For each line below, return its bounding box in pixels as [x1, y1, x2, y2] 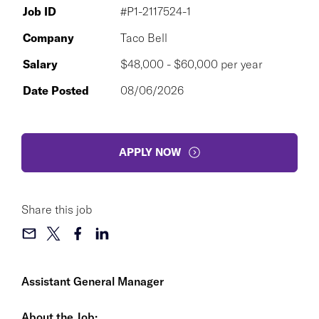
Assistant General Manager [21, 273, 164, 288]
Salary [23, 56, 58, 71]
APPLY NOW [118, 145, 181, 159]
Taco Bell [120, 30, 167, 45]
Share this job [21, 202, 92, 216]
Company [23, 30, 74, 45]
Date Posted [23, 83, 89, 98]
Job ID [23, 4, 56, 19]
